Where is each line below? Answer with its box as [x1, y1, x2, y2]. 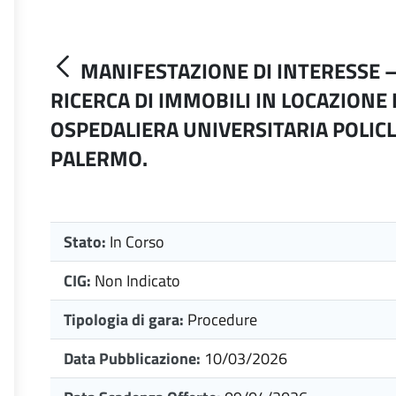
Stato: [64, 230, 110, 254]
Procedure [187, 308, 257, 331]
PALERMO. [50, 142, 148, 174]
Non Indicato [95, 269, 180, 293]
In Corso [110, 230, 164, 254]
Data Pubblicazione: [64, 346, 204, 370]
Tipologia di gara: [64, 308, 184, 331]
